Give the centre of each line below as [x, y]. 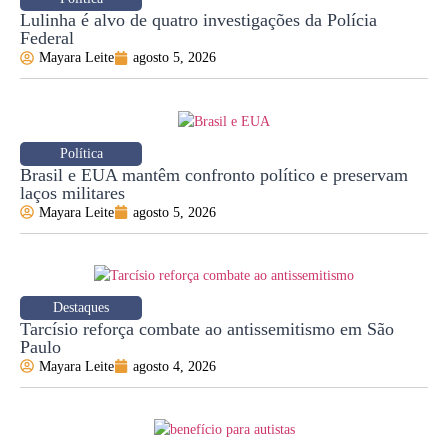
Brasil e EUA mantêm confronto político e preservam [214, 174]
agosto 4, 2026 [174, 366]
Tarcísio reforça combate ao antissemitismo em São [207, 328]
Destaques [81, 307]
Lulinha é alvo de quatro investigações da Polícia [198, 20]
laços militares [72, 192]
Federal [47, 38]
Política [81, 153]
